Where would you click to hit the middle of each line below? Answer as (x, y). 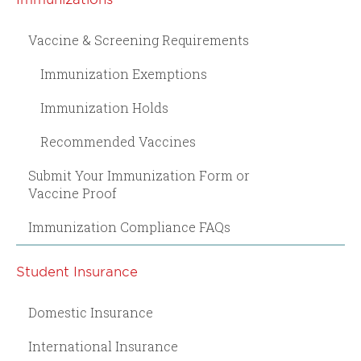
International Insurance (103, 346)
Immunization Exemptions (124, 73)
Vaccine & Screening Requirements (139, 39)
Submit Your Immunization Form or (139, 175)
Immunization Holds (104, 107)
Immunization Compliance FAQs (129, 226)
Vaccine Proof (73, 193)
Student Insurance (77, 270)
